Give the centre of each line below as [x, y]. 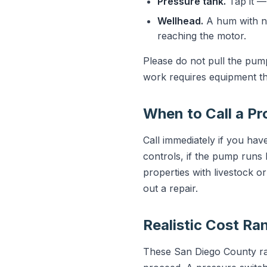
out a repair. [170, 188]
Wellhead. [180, 21]
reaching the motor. [202, 36]
